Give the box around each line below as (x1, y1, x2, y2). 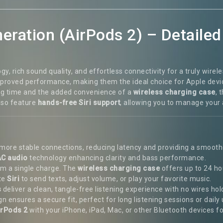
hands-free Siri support (37, 98, 120, 107)
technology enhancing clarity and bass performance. (27, 153, 206, 162)
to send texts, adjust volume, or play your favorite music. (19, 174, 212, 183)
